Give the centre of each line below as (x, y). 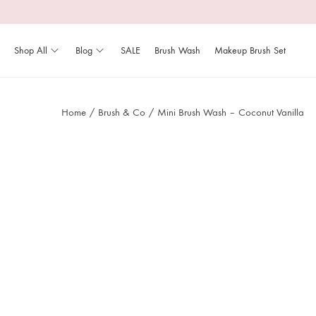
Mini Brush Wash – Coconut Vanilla (231, 112)
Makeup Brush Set (250, 50)
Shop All (31, 50)
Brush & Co (122, 112)
